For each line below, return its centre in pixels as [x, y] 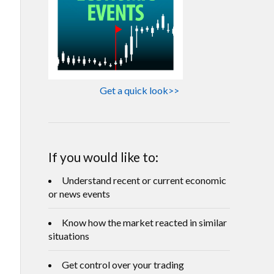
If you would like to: [103, 157]
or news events [79, 194]
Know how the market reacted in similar [144, 223]
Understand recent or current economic [144, 180]
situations [69, 236]
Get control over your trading [123, 265]
